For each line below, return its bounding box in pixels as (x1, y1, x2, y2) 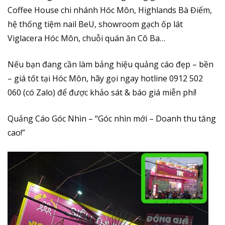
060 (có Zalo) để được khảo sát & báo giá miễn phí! (8, 86, 196, 98)
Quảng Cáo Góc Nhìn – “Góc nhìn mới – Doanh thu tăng (8, 113, 216, 124)
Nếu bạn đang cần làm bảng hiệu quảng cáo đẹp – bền (8, 58, 213, 70)
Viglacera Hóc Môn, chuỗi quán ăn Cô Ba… (8, 32, 165, 44)
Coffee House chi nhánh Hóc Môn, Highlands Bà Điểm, (8, 4, 212, 16)
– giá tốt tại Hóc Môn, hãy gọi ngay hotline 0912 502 (8, 72, 203, 84)
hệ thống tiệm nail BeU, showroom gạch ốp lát (8, 18, 183, 30)
